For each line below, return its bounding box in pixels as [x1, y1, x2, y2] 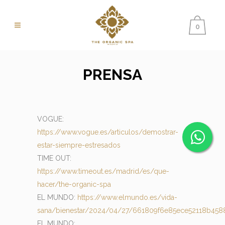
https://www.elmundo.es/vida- [77, 193, 177, 201]
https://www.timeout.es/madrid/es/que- [37, 167, 169, 175]
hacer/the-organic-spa [37, 180, 111, 188]
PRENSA [83, 66, 142, 83]
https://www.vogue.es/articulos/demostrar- [37, 128, 178, 136]
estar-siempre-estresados [37, 141, 121, 149]
